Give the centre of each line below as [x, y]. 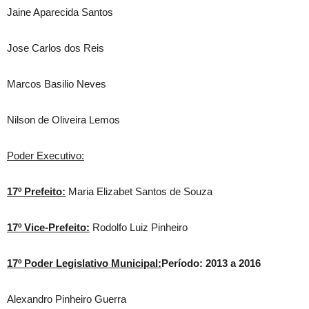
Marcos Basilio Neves [57, 84]
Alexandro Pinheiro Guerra [67, 299]
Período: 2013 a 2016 [211, 263]
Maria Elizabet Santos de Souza [139, 191]
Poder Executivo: [46, 156]
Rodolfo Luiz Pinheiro [139, 227]
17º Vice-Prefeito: [48, 227]
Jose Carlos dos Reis [56, 48]
